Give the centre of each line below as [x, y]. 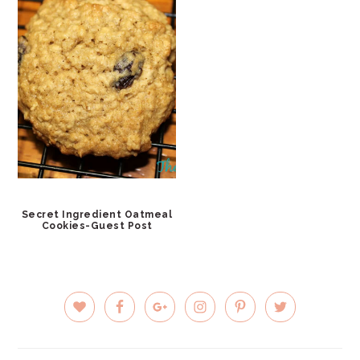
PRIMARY [61, 289]
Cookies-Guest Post [97, 225]
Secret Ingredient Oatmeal [97, 214]
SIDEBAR [61, 318]
